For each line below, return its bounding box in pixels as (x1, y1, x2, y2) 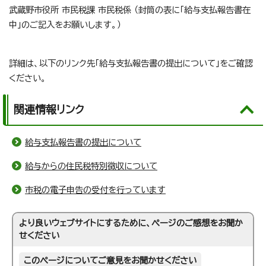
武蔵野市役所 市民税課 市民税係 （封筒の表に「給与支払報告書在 (9, 5, 251, 15)
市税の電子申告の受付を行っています (25, 185, 166, 195)
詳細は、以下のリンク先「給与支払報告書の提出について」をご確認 (9, 59, 253, 68)
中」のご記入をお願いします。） (9, 20, 121, 30)
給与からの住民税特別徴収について (25, 161, 157, 171)
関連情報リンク (14, 104, 84, 115)
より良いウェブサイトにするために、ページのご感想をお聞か (19, 218, 243, 228)
